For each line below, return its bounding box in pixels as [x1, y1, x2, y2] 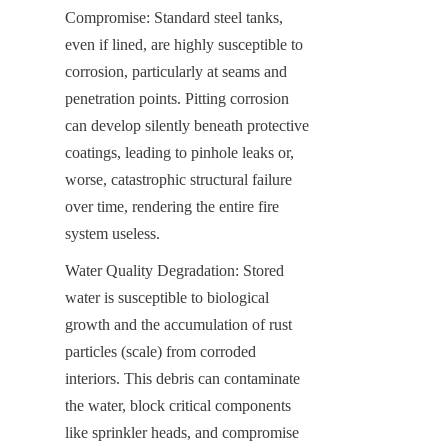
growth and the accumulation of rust [65, 315, 292, 333]
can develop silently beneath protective [65, 116, 309, 134]
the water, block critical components [65, 396, 291, 414]
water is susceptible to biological [65, 288, 269, 306]
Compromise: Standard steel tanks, [65, 8, 283, 26]
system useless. [65, 224, 160, 242]
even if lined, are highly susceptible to [65, 35, 303, 53]
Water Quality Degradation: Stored [65, 261, 284, 279]
